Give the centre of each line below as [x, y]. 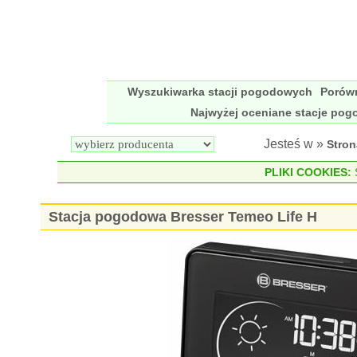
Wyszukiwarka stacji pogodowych [220, 92]
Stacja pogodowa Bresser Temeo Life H [183, 217]
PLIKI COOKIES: [308, 172]
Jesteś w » [295, 144]
